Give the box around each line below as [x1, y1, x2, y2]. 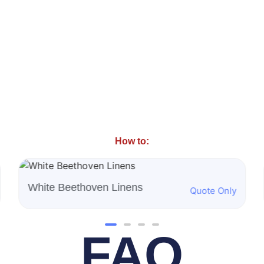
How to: [115, 136, 149, 147]
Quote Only [190, 184, 237, 196]
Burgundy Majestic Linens [28, 181, 150, 194]
